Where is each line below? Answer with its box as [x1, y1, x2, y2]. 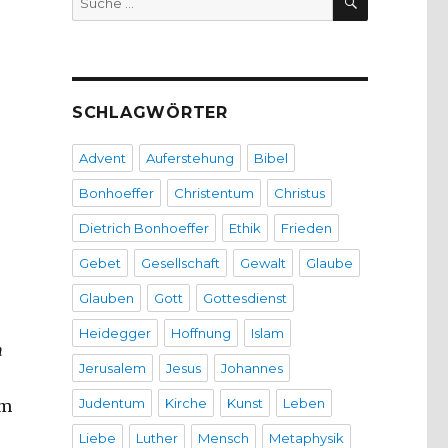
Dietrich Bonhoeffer [78, 220, 209, 237]
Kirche [164, 395, 207, 412]
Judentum [78, 395, 145, 412]
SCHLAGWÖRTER [71, 103, 228, 123]
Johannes [220, 360, 283, 377]
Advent [78, 150, 126, 167]
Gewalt [239, 255, 286, 272]
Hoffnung [170, 325, 231, 342]
